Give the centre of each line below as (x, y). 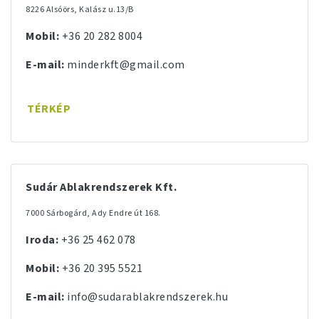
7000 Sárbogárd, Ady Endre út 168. (93, 213)
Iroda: (42, 240)
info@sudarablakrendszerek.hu (147, 297)
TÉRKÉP (49, 109)
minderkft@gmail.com (126, 65)
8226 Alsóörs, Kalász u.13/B (80, 10)
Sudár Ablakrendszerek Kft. (101, 187)
